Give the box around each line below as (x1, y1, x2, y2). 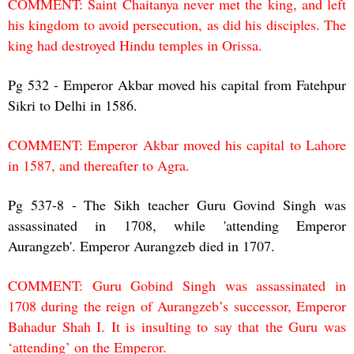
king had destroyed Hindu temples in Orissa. (8, 35, 262, 55)
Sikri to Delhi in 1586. (8, 95, 137, 115)
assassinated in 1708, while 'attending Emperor (8, 215, 346, 235)
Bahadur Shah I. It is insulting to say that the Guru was (8, 316, 346, 336)
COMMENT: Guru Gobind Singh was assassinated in (8, 275, 346, 295)
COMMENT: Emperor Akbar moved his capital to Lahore (8, 134, 346, 154)
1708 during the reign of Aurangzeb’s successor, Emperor (8, 296, 346, 315)
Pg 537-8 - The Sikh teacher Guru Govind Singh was (8, 194, 346, 214)
